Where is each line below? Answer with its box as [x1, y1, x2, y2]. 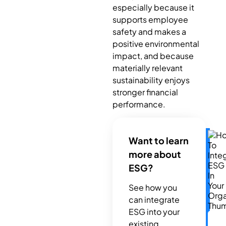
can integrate [128, 194, 180, 205]
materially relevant [112, 62, 183, 73]
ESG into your [128, 206, 180, 217]
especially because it [112, 2, 194, 13]
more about [128, 148, 181, 160]
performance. [112, 98, 165, 109]
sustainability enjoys [112, 74, 190, 85]
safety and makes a [112, 26, 186, 37]
